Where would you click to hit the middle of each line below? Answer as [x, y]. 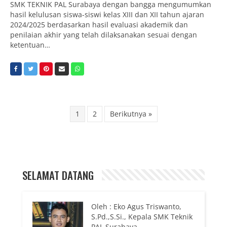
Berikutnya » [131, 113]
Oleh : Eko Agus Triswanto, [136, 206]
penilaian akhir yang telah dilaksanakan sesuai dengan [104, 34]
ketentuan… [30, 45]
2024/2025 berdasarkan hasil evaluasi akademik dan [99, 24]
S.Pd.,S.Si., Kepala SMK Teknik [142, 216]
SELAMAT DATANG [58, 175]
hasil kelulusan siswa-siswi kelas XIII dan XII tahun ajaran [107, 14]
